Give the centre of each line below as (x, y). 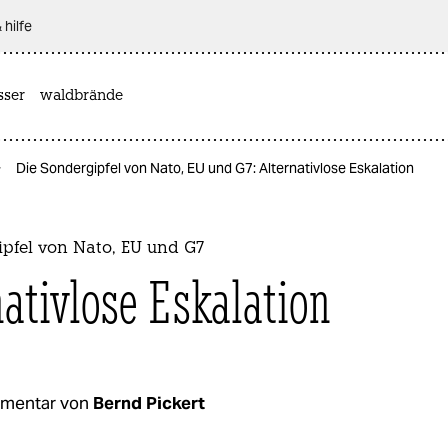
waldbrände (81, 96)
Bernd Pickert (149, 402)
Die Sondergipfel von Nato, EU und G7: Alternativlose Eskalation (215, 168)
